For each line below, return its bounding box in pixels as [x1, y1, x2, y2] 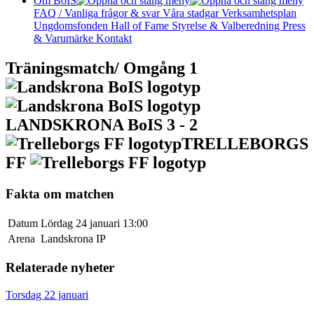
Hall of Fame [111, 20, 172, 32]
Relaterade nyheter [6, 260, 114, 275]
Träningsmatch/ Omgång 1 [6, 58, 198, 77]
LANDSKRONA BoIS [6, 115, 163, 134]
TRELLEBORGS [182, 134, 308, 153]
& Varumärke [34, 32, 96, 44]
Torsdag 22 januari [6, 288, 88, 301]
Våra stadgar [163, 7, 221, 19]
